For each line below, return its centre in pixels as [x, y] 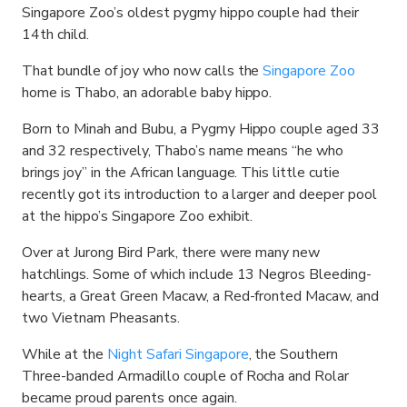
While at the [65, 354]
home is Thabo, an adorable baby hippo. [147, 93]
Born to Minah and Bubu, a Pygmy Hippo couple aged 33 [201, 129]
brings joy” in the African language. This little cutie [181, 173]
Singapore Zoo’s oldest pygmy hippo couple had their [191, 13]
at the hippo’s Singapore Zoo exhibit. [138, 216]
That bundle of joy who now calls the [143, 71]
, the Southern [293, 354]
